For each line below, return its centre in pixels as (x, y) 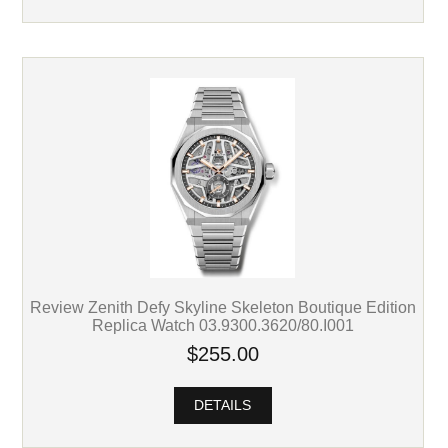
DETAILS (223, 406)
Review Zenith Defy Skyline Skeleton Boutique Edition (222, 307)
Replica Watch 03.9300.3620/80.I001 (222, 325)
